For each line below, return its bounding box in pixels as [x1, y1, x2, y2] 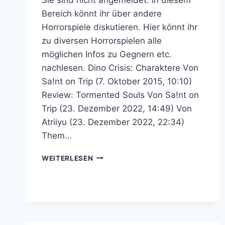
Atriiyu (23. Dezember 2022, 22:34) [42, 117, 184, 127]
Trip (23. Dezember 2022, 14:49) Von [42, 103, 192, 114]
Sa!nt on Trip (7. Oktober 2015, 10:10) [42, 76, 192, 86]
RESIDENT [92, 183, 129, 191]
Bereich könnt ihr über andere [42, 8, 162, 19]
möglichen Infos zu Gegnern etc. [42, 49, 172, 59]
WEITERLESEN [42, 154, 93, 162]
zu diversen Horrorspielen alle [42, 35, 162, 46]
